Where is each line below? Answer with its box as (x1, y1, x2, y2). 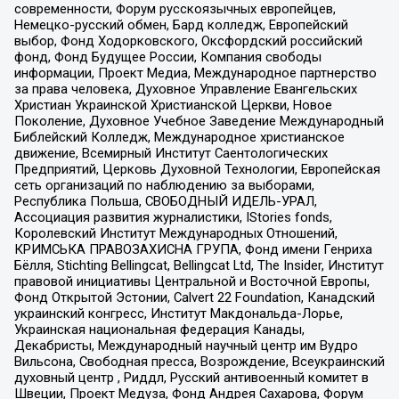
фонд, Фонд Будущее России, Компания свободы (13, 48, 322, 65)
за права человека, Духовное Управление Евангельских (13, 80, 357, 97)
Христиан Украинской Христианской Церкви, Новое (13, 96, 332, 113)
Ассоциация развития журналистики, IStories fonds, (13, 208, 332, 225)
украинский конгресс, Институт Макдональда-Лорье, (13, 305, 343, 322)
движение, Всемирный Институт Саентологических (13, 144, 328, 161)
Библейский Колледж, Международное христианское (13, 128, 345, 145)
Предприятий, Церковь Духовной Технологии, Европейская (13, 160, 380, 177)
